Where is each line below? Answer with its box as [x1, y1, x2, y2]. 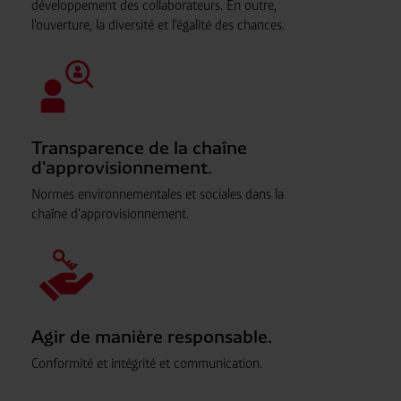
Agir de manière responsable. [30, 327, 272, 346]
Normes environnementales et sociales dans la [30, 186, 284, 201]
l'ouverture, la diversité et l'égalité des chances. [30, 17, 285, 32]
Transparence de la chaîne [30, 138, 247, 158]
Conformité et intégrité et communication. [30, 355, 262, 371]
